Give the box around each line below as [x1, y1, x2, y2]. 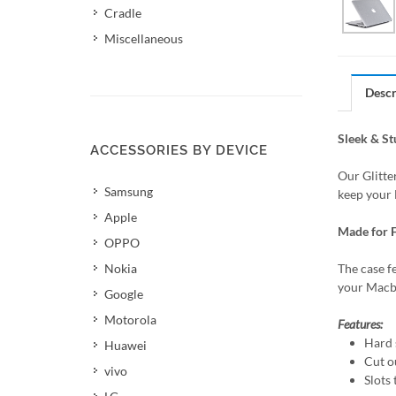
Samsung [104, 184, 153, 199]
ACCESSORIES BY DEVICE [90, 142, 268, 158]
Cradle [104, 5, 141, 20]
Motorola [104, 312, 156, 327]
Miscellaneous [104, 31, 183, 46]
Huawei [104, 338, 147, 353]
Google [104, 286, 143, 301]
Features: [338, 316, 383, 331]
